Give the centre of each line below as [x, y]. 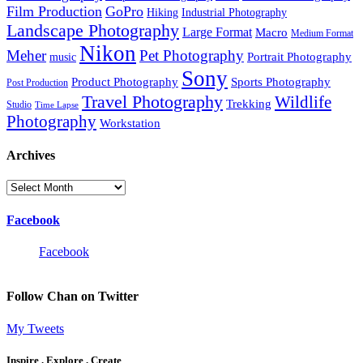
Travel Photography [152, 101]
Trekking [249, 103]
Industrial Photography [234, 12]
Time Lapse [57, 105]
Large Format [217, 32]
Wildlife [303, 102]
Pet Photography [192, 55]
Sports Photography [281, 81]
